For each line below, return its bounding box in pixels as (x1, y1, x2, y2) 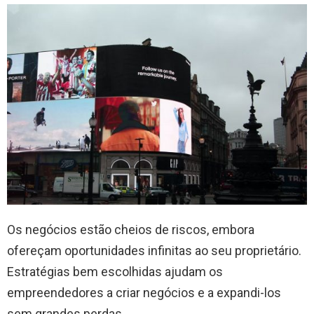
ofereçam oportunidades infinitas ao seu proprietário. (7, 243, 301, 258)
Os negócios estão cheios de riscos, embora (7, 221, 254, 237)
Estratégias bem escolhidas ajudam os (7, 264, 223, 279)
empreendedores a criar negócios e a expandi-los (7, 285, 281, 300)
